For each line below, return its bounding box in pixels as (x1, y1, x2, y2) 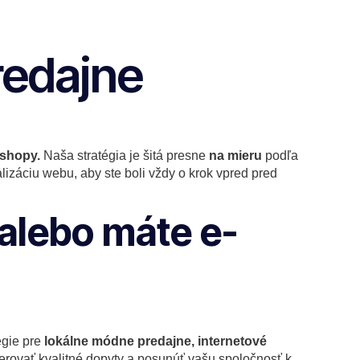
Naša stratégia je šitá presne (40, 149, 209, 162)
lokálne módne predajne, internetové (44, 333, 267, 348)
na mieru (209, 149, 262, 162)
